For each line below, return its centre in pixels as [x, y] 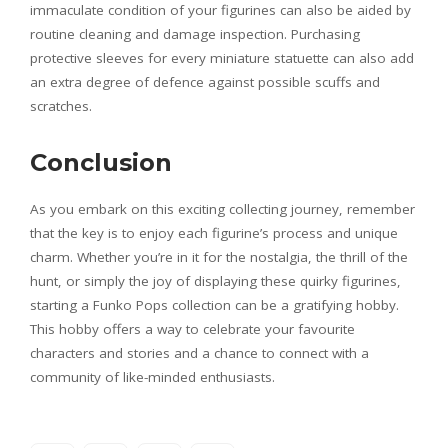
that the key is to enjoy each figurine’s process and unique [214, 233]
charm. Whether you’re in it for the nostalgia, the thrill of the [219, 257]
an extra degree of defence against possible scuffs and [205, 82]
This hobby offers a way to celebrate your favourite [192, 329]
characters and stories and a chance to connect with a [199, 353]
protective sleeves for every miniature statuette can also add [222, 58]
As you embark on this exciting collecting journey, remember [222, 209]
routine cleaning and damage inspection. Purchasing [195, 34]
